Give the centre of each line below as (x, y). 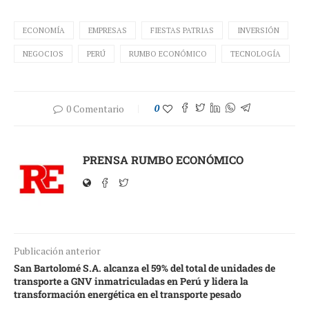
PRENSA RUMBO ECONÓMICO (163, 160)
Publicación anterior (57, 251)
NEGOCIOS (43, 54)
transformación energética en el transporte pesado (128, 295)
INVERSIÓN (258, 31)
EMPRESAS (108, 31)
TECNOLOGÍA (256, 54)
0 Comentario (95, 109)
